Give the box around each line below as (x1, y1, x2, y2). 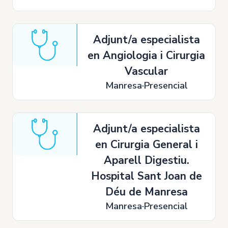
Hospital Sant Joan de (91, 169, 202, 183)
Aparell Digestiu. (103, 153, 189, 167)
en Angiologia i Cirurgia (88, 48, 206, 63)
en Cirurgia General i (95, 137, 198, 152)
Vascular (125, 64, 168, 78)
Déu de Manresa (105, 185, 188, 199)
